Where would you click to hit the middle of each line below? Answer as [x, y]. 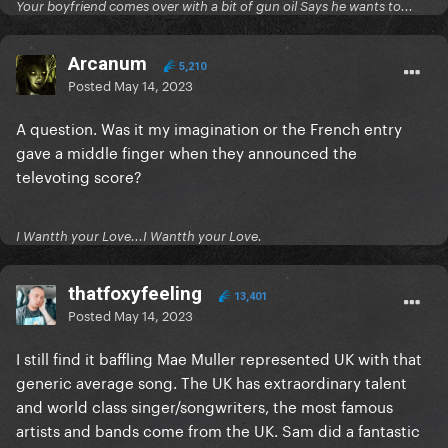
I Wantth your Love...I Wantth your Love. [139, 236]
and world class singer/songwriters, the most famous [204, 405]
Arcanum [107, 64]
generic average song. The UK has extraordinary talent [211, 381]
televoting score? [79, 175]
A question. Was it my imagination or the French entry [209, 127]
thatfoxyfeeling [135, 294]
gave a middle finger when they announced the [186, 151]
